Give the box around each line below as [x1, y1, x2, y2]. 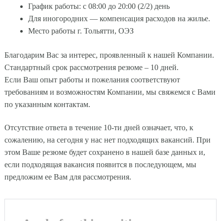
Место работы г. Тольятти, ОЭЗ [28, 26, 134, 35]
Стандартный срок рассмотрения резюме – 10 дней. [4, 63, 179, 72]
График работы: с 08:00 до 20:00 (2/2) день [28, 1, 170, 10]
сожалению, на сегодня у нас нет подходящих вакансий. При [4, 135, 211, 144]
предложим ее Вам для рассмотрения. [4, 172, 131, 181]
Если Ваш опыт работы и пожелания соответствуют [4, 75, 180, 84]
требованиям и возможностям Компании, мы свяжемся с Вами [4, 87, 216, 96]
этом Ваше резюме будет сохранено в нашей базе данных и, [4, 147, 205, 156]
